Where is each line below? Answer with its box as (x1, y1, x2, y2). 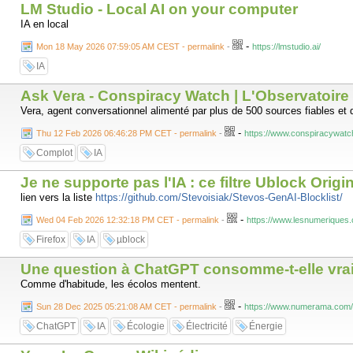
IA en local (20, 18, 69, 30)
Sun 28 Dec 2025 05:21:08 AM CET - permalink (36, 302, 217, 311)
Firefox (36, 234, 65, 245)
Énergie (249, 321, 283, 332)
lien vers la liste (20, 191, 95, 203)
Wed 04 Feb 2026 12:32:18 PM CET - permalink (36, 215, 219, 225)
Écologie (127, 321, 165, 332)
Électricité (186, 321, 228, 332)
